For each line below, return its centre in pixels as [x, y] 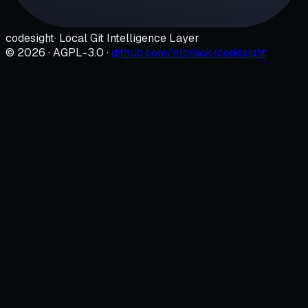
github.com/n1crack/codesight [189, 53]
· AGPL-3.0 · [77, 53]
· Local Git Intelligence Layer [127, 38]
